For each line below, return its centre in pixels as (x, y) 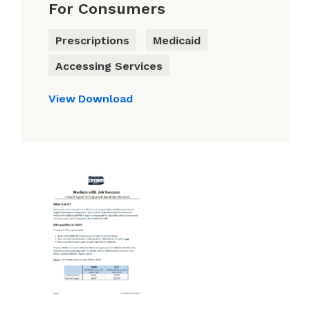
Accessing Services (109, 66)
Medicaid (177, 41)
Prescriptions (92, 41)
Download (106, 99)
